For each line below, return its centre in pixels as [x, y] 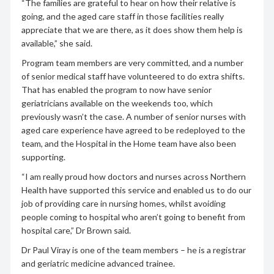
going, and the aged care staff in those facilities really [122, 16]
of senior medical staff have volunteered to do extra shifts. [133, 76]
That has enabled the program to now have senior [116, 89]
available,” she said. [57, 43]
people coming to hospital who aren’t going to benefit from [133, 217]
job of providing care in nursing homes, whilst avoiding [123, 203]
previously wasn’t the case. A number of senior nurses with [133, 116]
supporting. [43, 157]
